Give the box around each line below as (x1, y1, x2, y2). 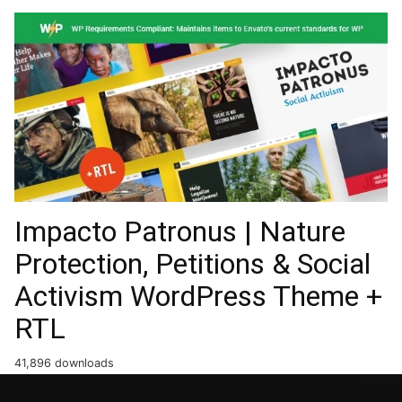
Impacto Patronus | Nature (14, 214, 345, 249)
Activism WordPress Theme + (14, 279, 382, 314)
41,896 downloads (14, 356, 114, 371)
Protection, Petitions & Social (14, 247, 371, 282)
